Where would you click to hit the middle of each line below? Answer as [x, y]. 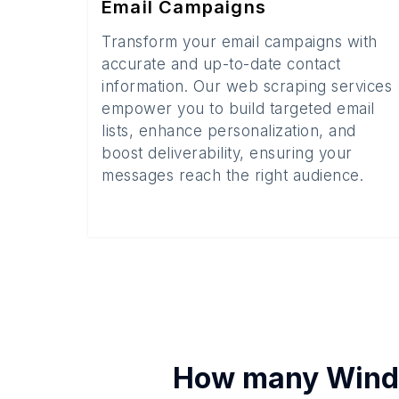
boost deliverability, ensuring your [227, 153]
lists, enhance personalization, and [229, 131]
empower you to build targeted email [238, 109]
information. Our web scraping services [247, 86]
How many [249, 378]
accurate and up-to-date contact [221, 64]
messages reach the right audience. [232, 175]
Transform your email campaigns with [240, 42]
